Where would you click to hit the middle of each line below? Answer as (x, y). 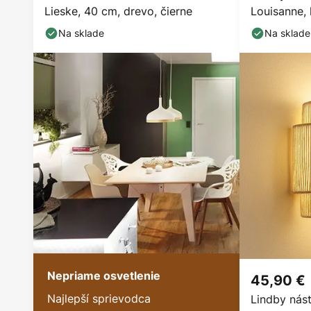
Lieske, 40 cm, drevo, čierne (118, 11)
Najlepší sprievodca (99, 299)
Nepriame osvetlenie (104, 276)
